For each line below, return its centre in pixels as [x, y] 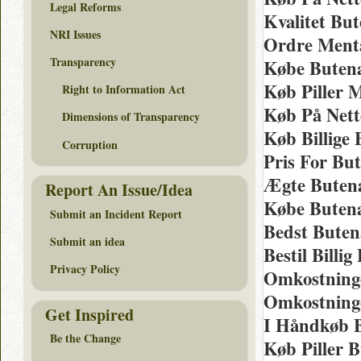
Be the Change [85, 338]
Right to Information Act [124, 89]
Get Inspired [89, 314]
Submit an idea [87, 242]
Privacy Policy [85, 269]
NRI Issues [75, 34]
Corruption [90, 144]
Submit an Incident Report [116, 214]
